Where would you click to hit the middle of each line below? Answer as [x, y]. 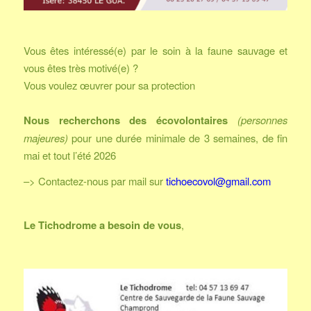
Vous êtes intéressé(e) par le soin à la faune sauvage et [155, 50]
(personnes [263, 119]
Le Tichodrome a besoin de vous [102, 225]
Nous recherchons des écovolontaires [126, 120]
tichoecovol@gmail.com [218, 181]
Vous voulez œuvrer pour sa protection [109, 85]
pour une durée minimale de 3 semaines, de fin [178, 137]
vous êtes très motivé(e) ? [81, 67]
